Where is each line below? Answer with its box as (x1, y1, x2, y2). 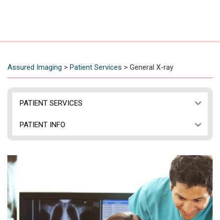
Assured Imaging (7, 63, 62, 72)
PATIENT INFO (20, 120, 65, 129)
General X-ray (130, 63, 173, 72)
